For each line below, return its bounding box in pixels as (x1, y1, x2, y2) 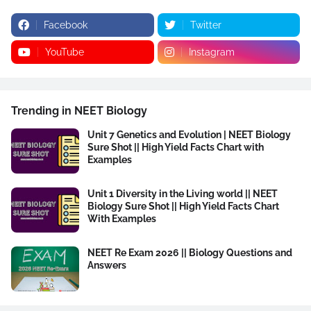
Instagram (188, 47, 235, 58)
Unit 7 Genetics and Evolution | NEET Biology (87, 129, 291, 140)
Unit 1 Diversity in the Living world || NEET (87, 188, 278, 199)
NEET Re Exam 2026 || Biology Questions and (87, 247, 292, 258)
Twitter (190, 19, 221, 31)
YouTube (45, 47, 84, 58)
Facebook (44, 19, 87, 31)
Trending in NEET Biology (11, 104, 147, 117)
